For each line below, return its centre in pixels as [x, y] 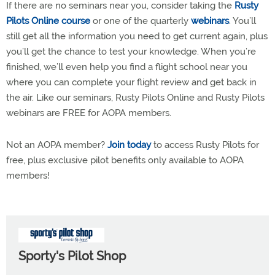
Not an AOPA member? [57, 145]
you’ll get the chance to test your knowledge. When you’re [131, 52]
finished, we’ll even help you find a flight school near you [127, 67]
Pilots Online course [48, 21]
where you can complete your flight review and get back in [131, 82]
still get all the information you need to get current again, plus [137, 36]
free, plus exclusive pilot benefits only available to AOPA [125, 160]
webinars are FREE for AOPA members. [89, 113]
